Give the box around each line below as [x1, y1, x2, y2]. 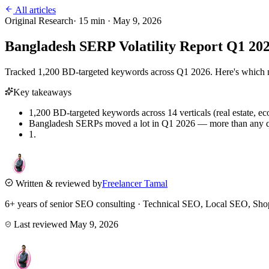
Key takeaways [13, 86, 71, 97]
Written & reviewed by [13, 178, 102, 189]
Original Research [5, 16, 73, 26]
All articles [13, 5, 56, 15]
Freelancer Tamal [102, 178, 168, 189]
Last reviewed [11, 219, 70, 229]
